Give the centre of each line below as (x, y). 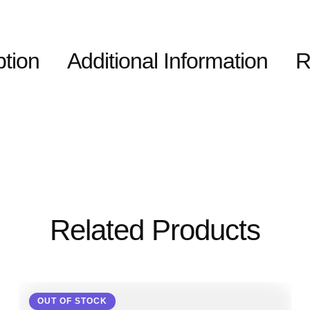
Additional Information (167, 61)
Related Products (155, 230)
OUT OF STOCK (72, 301)
